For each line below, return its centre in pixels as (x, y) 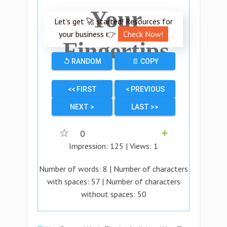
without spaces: (109, 194)
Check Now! (143, 34)
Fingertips (116, 50)
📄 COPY (145, 61)
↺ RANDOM (82, 61)
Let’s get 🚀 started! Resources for (113, 21)
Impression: (89, 146)
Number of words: (71, 169)
